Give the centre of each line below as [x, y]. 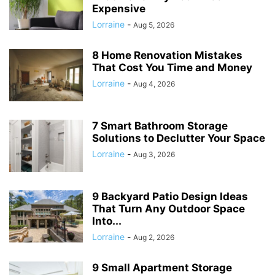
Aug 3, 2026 [154, 155]
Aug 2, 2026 [154, 238]
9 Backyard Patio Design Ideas [170, 197]
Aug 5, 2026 [154, 25]
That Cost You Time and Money [172, 68]
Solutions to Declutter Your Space [179, 138]
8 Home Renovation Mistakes [167, 56]
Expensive [119, 9]
